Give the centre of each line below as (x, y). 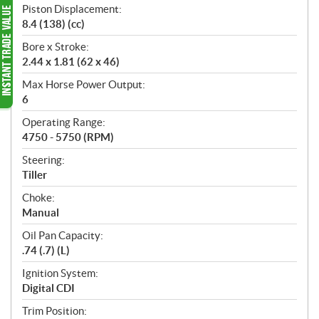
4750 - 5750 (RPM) (68, 137)
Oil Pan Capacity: (63, 235)
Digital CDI (48, 288)
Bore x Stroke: (56, 46)
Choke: (38, 197)
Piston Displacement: (72, 9)
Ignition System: (60, 273)
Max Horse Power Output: (84, 84)
